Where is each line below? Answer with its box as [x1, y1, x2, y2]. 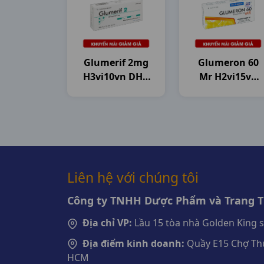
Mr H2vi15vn [199, 70, 258, 83]
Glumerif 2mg [84, 56, 148, 69]
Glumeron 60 [197, 56, 259, 69]
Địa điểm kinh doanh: [82, 236, 184, 250]
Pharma [97, 84, 135, 97]
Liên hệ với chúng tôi [67, 168, 199, 187]
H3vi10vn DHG [82, 70, 150, 83]
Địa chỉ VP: [82, 216, 132, 229]
